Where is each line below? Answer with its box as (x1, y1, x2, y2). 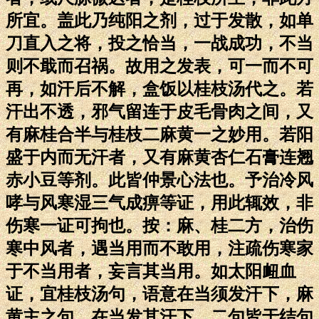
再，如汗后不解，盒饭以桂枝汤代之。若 (6, 79, 313, 98)
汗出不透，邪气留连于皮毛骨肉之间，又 (6, 102, 313, 121)
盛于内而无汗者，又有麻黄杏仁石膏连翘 (6, 147, 313, 167)
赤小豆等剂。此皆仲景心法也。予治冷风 (6, 170, 313, 189)
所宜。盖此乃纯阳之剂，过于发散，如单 (6, 11, 313, 30)
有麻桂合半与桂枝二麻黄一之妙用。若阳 (6, 125, 313, 144)
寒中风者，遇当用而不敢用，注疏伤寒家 (6, 239, 313, 258)
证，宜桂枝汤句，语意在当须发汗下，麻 (6, 284, 313, 303)
